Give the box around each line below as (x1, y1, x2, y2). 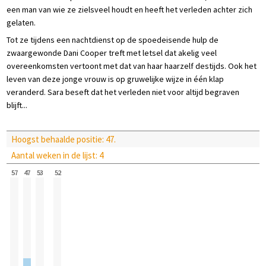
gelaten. (7, 17, 36, 28)
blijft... (7, 100, 27, 111)
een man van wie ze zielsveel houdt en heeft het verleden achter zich (7, 4, 252, 15)
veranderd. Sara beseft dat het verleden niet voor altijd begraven (7, 87, 239, 98)
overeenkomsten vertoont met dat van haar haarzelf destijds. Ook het (7, 61, 256, 72)
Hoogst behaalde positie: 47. (11, 133, 116, 145)
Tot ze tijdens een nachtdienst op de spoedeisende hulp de (7, 34, 218, 46)
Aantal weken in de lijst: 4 (11, 149, 103, 161)
